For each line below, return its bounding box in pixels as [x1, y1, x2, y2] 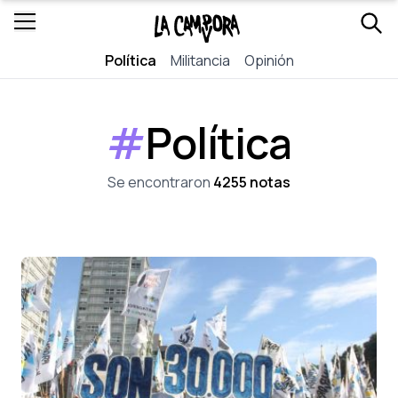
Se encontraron [107, 172, 213, 192]
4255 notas [213, 172, 291, 192]
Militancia [170, 51, 230, 70]
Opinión [243, 51, 294, 70]
